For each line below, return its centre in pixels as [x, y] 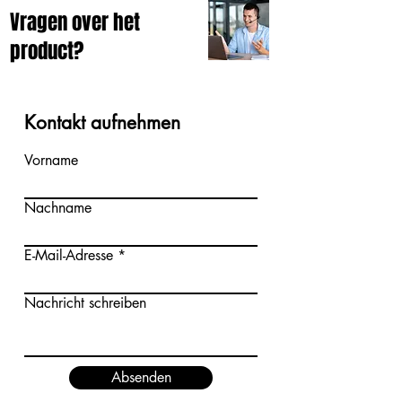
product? [47, 51]
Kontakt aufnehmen [102, 122]
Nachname [58, 207]
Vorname [51, 160]
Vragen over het [75, 22]
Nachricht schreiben [85, 302]
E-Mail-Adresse [69, 255]
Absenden [141, 377]
